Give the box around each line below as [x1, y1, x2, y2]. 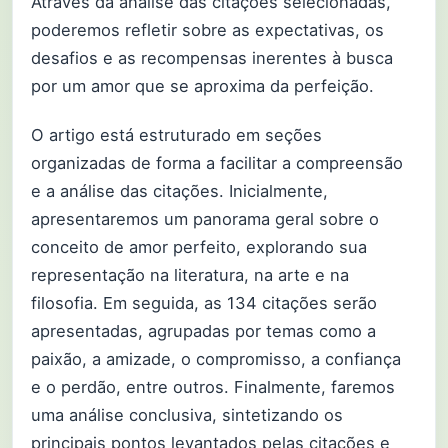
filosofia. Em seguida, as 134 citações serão [31, 292, 377, 313]
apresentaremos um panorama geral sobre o [31, 208, 379, 229]
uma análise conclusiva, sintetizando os [31, 404, 343, 425]
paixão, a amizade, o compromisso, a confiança [31, 348, 401, 369]
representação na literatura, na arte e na [31, 264, 349, 285]
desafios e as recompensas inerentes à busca [31, 48, 393, 69]
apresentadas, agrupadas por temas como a [31, 320, 376, 341]
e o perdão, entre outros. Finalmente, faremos [31, 376, 395, 397]
